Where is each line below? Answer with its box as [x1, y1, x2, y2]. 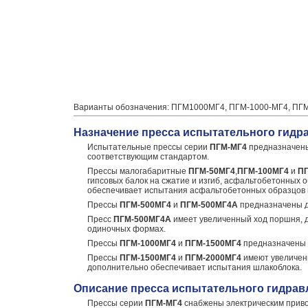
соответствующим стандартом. [87, 152, 209, 162]
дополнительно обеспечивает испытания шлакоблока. [87, 263, 302, 272]
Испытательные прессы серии [87, 142, 210, 152]
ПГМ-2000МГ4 [185, 253, 241, 263]
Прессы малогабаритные [87, 166, 188, 176]
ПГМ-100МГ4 [237, 166, 289, 176]
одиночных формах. [87, 224, 166, 234]
